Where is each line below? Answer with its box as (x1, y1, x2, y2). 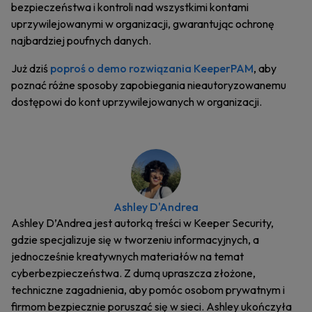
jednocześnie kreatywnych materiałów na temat (11, 249, 244, 264)
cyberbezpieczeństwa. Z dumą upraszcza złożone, (11, 266, 256, 281)
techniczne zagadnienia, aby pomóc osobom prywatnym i (11, 283, 285, 297)
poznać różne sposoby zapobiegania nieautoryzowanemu (11, 78, 286, 93)
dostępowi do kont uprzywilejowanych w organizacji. (11, 95, 262, 109)
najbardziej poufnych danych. (11, 33, 151, 48)
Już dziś (11, 61, 50, 76)
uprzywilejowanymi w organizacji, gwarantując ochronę (11, 17, 274, 31)
